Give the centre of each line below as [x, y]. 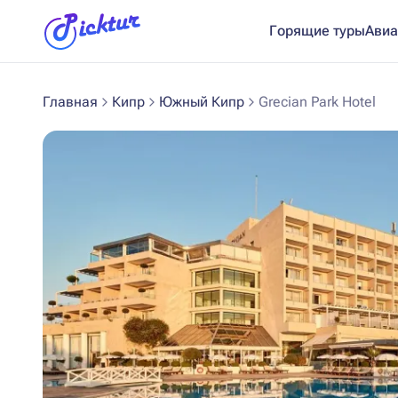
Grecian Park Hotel [317, 102]
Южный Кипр [202, 102]
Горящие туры [317, 31]
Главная [70, 102]
